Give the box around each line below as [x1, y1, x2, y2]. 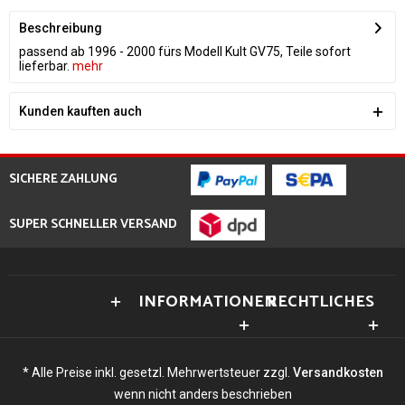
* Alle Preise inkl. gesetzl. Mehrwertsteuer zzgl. [22, 364, 293, 380]
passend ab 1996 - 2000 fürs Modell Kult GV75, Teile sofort [19, 44, 351, 59]
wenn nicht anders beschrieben [113, 386, 292, 401]
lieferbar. [19, 59, 70, 73]
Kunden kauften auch [19, 104, 142, 118]
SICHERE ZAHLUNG [9, 169, 118, 190]
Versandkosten [292, 364, 383, 380]
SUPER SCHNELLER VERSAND [9, 214, 177, 235]
